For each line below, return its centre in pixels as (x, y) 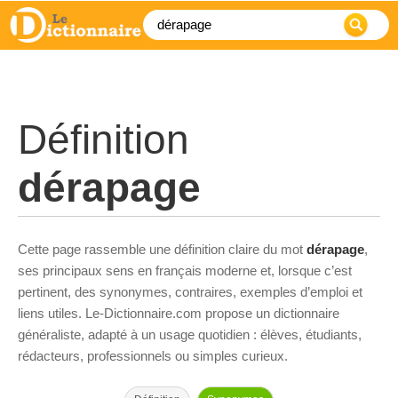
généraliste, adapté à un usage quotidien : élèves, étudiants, (190, 334)
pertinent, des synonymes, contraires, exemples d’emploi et (190, 292)
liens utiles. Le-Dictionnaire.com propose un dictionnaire (179, 313)
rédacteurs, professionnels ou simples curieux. (153, 356)
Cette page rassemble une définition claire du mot (162, 249)
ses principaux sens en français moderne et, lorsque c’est (185, 271)
